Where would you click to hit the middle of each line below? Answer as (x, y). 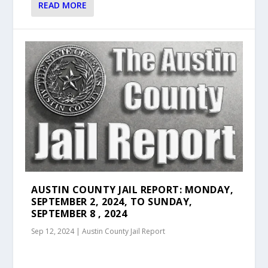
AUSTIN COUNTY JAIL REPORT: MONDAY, (133, 189)
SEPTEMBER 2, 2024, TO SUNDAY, (112, 201)
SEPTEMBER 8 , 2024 (79, 213)
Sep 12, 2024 (53, 231)
